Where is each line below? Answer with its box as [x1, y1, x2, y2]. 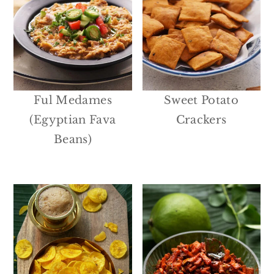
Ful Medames [33, 93, 112, 107]
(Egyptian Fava [29, 113, 116, 127]
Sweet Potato [163, 93, 239, 107]
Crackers [176, 113, 227, 127]
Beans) [53, 132, 92, 146]
